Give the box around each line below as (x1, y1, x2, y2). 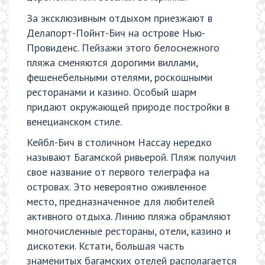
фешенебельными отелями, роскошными (27, 70, 212, 84)
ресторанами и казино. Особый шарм (27, 85, 196, 99)
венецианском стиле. (27, 114, 122, 128)
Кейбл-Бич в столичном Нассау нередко (27, 135, 212, 150)
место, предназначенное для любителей (27, 195, 214, 209)
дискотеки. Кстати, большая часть (27, 239, 184, 253)
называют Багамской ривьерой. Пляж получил (27, 150, 236, 164)
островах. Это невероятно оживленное (27, 180, 206, 194)
